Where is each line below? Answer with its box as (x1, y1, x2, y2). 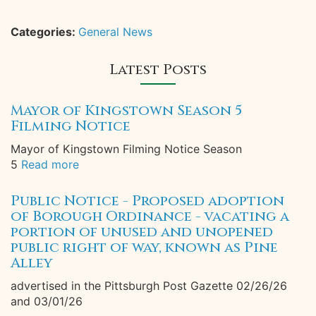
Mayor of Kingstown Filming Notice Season (11, 142, 242, 156)
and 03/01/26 (11, 294, 83, 308)
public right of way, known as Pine (11, 238, 278, 257)
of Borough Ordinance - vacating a (11, 207, 289, 226)
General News (78, 25, 152, 39)
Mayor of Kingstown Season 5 (11, 101, 242, 120)
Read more (21, 157, 79, 171)
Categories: (11, 25, 78, 39)
